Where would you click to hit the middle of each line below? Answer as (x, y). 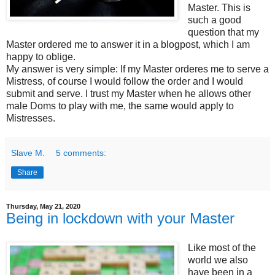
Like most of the (222, 247)
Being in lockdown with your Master (120, 218)
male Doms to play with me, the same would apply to (120, 106)
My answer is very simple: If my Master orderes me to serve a (137, 69)
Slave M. (28, 153)
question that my (223, 32)
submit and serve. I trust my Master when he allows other (129, 93)
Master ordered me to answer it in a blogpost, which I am (128, 44)
